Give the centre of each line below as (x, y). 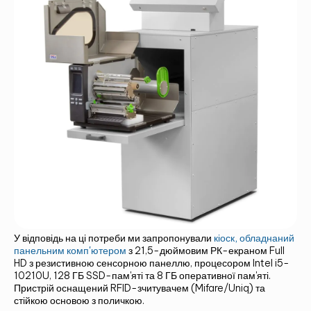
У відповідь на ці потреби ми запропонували (114, 238)
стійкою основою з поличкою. (79, 301)
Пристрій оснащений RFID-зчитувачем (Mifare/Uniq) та (140, 288)
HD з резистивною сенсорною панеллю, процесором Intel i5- (152, 263)
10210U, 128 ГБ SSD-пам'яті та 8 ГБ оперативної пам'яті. (142, 276)
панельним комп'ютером (70, 251)
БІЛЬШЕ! (155, 212)
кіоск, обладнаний (254, 238)
